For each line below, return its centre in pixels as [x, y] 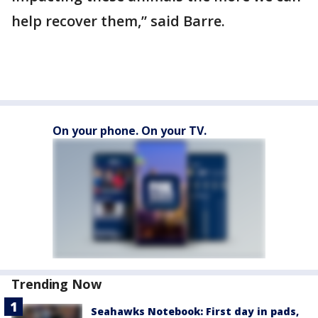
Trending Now [56, 284]
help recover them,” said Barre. [118, 21]
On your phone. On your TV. [130, 131]
